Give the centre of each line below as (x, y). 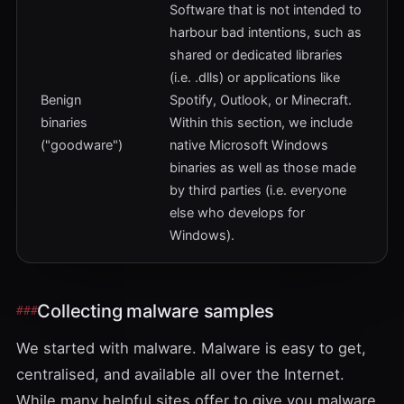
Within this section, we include (261, 123)
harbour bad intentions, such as (266, 32)
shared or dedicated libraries (256, 55)
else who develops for (237, 213)
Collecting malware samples (156, 311)
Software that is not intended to (266, 10)
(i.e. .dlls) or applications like (255, 78)
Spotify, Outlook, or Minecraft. (261, 100)
